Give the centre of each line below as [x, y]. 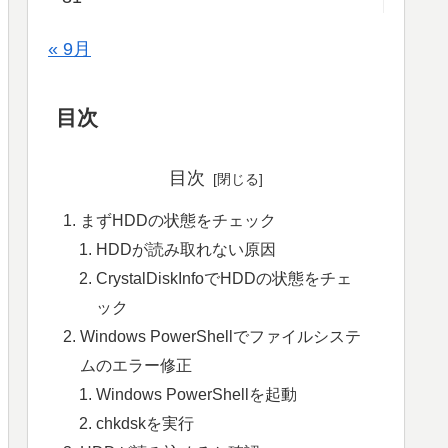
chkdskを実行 [145, 422]
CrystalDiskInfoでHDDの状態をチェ [224, 277]
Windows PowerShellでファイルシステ [221, 335]
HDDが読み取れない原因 [186, 248]
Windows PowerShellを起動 [197, 393]
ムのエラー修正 [136, 364]
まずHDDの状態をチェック [178, 219]
